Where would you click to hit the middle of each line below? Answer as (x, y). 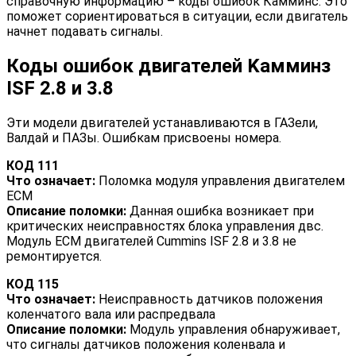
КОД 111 (33, 166)
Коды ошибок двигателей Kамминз (168, 66)
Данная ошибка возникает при (220, 211)
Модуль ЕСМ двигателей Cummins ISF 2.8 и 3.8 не (151, 242)
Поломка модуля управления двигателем (220, 181)
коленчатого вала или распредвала (111, 315)
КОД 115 (33, 284)
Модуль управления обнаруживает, (233, 330)
